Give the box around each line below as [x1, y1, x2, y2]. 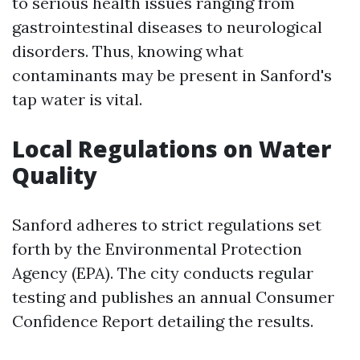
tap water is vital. [12, 89, 142, 109]
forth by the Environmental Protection [12, 239, 302, 259]
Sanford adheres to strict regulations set [12, 215, 321, 235]
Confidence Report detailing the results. [12, 311, 313, 331]
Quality [12, 160, 97, 190]
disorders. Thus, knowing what [12, 41, 243, 61]
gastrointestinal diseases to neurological [12, 17, 322, 37]
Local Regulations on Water [12, 133, 331, 164]
